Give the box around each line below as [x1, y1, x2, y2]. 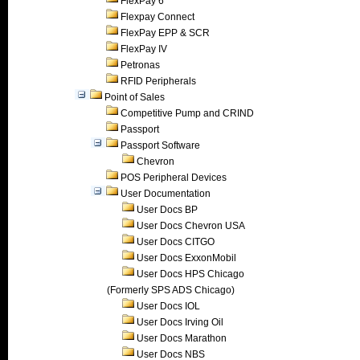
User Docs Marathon [137, 333, 227, 344]
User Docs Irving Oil [137, 317, 223, 328]
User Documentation [121, 188, 211, 199]
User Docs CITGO [137, 236, 215, 247]
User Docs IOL [137, 301, 200, 312]
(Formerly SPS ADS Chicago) [107, 284, 235, 296]
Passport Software [121, 140, 200, 151]
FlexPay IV [121, 43, 167, 55]
